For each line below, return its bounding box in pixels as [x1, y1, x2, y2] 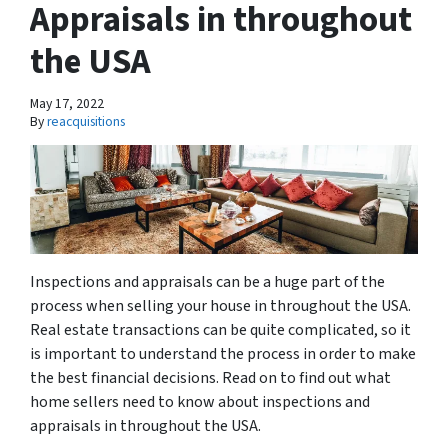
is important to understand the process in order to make [30, 342, 416, 365]
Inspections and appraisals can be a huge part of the [30, 270, 385, 293]
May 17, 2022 [30, 94, 104, 114]
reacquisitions [47, 112, 125, 132]
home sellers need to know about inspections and [30, 390, 370, 413]
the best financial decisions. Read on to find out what [30, 366, 391, 389]
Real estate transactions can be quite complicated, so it [30, 318, 411, 341]
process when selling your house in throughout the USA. [30, 294, 411, 317]
